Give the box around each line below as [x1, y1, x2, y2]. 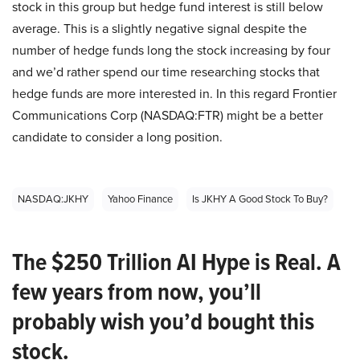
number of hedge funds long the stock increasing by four [12, 41, 330, 59]
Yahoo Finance [108, 191, 173, 207]
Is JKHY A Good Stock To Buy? [192, 191, 328, 207]
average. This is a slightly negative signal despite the [12, 19, 307, 38]
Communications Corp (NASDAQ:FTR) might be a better [12, 106, 323, 125]
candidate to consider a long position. [12, 128, 223, 146]
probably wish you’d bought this [12, 304, 314, 339]
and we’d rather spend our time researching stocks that [12, 63, 320, 81]
